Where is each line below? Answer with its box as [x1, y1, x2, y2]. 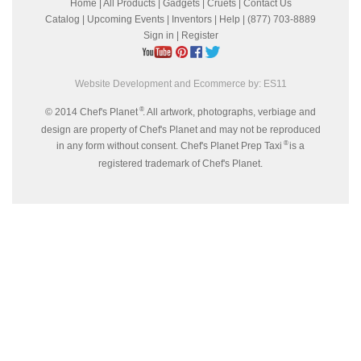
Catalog [45, 14, 80, 25]
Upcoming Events [87, 14, 164, 25]
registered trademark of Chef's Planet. [98, 158, 263, 169]
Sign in [143, 30, 174, 41]
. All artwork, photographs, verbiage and [143, 106, 316, 118]
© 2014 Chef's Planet [45, 106, 138, 118]
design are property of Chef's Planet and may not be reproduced [40, 124, 321, 135]
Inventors [172, 14, 212, 25]
